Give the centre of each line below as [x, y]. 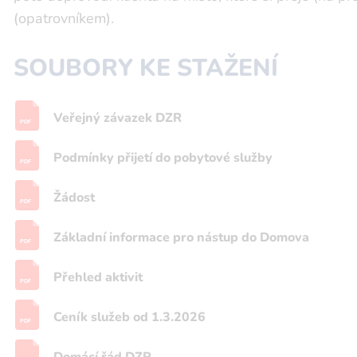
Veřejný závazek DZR [118, 118]
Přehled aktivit [98, 278]
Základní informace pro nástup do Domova [181, 238]
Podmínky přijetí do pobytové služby [163, 158]
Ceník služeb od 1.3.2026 [129, 318]
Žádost [74, 198]
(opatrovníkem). [66, 19]
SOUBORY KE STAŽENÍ [146, 69]
